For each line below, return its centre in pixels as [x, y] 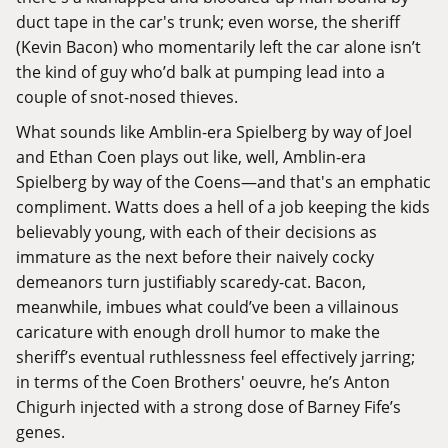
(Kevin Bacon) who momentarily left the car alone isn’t [218, 47]
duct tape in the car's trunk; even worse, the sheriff [208, 22]
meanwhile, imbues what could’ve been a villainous [207, 307]
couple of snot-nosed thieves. [127, 97]
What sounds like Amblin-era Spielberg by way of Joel [214, 132]
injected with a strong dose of [191, 407]
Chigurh [46, 407]
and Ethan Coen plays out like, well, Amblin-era [191, 157]
